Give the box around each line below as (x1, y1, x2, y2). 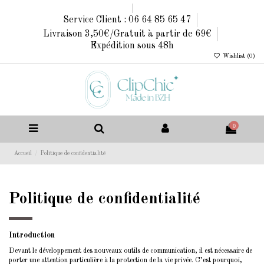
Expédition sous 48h (90, 41, 174, 51)
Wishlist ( (221, 52, 249, 59)
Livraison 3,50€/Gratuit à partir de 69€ (42, 29, 214, 39)
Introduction (9, 232, 55, 240)
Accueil (14, 150, 32, 156)
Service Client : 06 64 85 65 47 (63, 15, 193, 25)
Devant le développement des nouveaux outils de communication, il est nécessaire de (9, 247, 252, 255)
